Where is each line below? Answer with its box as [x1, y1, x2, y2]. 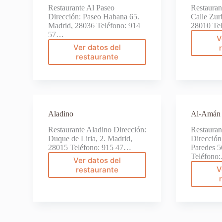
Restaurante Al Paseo [48, 3, 115, 12]
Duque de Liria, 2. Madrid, [48, 134, 133, 143]
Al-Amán [191, 109, 221, 118]
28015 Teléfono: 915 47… [48, 143, 132, 152]
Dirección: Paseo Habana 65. [48, 12, 140, 21]
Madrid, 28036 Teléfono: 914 [48, 21, 141, 30]
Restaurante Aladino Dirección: [48, 125, 147, 134]
